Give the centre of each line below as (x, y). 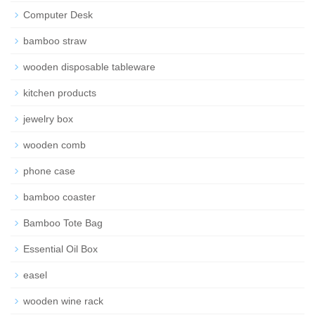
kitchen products (60, 92)
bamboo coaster (59, 197)
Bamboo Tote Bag (63, 223)
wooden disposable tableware (89, 66)
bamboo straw (55, 40)
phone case (49, 171)
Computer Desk (58, 14)
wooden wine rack (63, 301)
